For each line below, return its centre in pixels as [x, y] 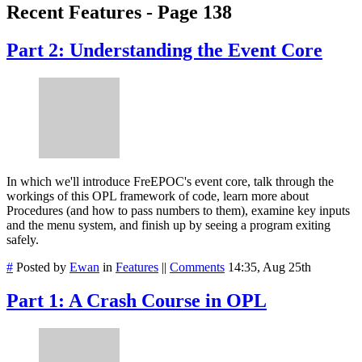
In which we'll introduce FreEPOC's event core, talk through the [170, 181]
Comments [197, 267]
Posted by [41, 267]
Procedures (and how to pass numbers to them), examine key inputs [178, 210]
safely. [23, 239]
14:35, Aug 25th [269, 267]
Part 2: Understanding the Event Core [164, 50]
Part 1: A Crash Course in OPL [137, 301]
